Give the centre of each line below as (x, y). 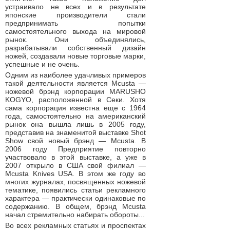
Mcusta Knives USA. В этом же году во (75, 174)
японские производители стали (75, 15)
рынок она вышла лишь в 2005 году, (75, 124)
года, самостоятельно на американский (75, 116)
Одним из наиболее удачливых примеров (75, 75)
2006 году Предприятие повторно (75, 149)
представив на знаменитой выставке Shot (75, 132)
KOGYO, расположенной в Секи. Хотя (75, 100)
